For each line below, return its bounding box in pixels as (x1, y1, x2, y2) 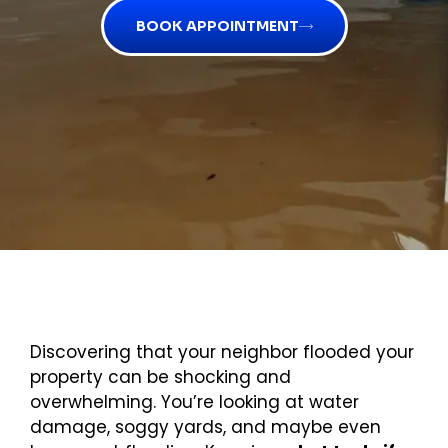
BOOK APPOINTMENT (135, 17, 299, 36)
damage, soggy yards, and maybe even (30, 415, 381, 440)
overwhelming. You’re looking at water (30, 390, 359, 415)
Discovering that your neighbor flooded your (30, 340, 414, 365)
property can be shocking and (30, 365, 291, 390)
